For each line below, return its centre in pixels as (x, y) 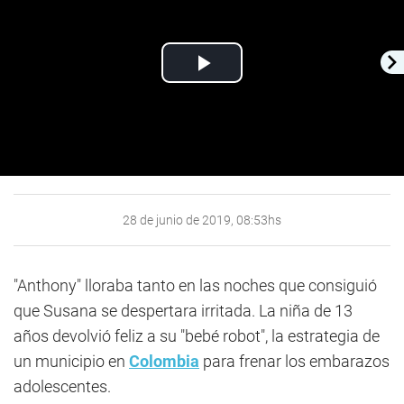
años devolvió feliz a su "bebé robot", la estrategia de (197, 336)
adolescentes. (62, 386)
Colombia (164, 361)
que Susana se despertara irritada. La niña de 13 (183, 311)
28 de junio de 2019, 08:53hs (202, 220)
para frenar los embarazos (294, 361)
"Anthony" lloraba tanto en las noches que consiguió (195, 285)
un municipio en (71, 361)
